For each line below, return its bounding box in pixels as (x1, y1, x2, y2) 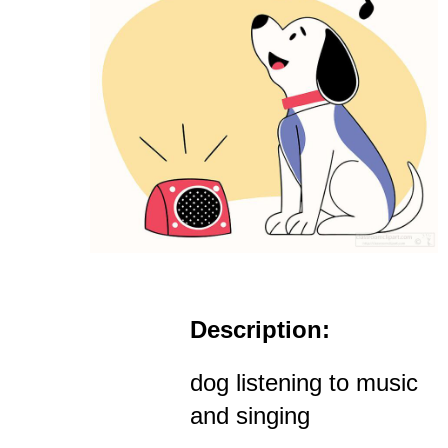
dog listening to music (190, 369, 418, 397)
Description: (190, 316, 330, 344)
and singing (190, 402, 310, 430)
